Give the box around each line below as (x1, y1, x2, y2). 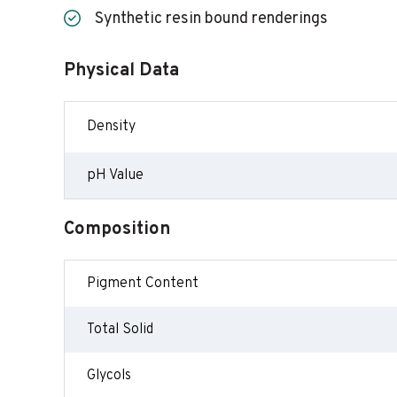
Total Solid (87, 321, 153, 339)
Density (87, 118, 136, 136)
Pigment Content (87, 275, 198, 292)
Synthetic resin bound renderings (95, 9, 328, 29)
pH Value (87, 167, 144, 184)
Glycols (87, 367, 131, 385)
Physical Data (64, 59, 179, 82)
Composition (64, 218, 170, 241)
